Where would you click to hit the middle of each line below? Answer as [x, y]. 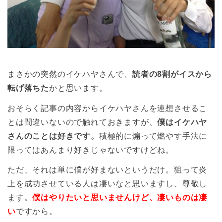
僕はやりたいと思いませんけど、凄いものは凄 [120, 197]
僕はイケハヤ [182, 122]
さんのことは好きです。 [53, 136]
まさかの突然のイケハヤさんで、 [70, 74]
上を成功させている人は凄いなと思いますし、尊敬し [108, 184]
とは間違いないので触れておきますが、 [83, 122]
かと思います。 [78, 87]
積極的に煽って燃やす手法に [153, 136]
